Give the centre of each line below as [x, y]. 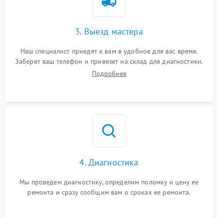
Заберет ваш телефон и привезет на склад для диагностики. [109, 61]
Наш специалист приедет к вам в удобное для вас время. [109, 51]
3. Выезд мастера [109, 31]
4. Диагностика [109, 162]
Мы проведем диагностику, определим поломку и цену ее [109, 182]
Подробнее [109, 73]
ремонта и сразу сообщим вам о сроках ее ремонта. [109, 192]
